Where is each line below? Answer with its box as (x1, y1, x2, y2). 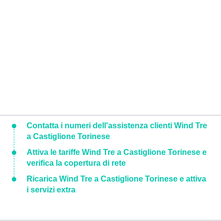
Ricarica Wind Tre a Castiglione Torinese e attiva (27, 174, 206, 183)
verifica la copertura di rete (27, 158, 126, 167)
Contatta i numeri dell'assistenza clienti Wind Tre (27, 121, 207, 130)
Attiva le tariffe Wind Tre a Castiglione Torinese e (27, 147, 207, 156)
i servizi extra (27, 185, 75, 194)
